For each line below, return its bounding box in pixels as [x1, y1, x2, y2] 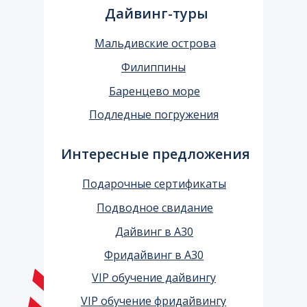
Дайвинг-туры [105, 3, 208, 23]
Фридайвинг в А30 [104, 247, 204, 262]
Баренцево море [109, 83, 200, 99]
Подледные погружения [89, 106, 219, 122]
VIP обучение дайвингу [92, 269, 216, 285]
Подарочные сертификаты [82, 175, 226, 191]
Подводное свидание [97, 199, 213, 215]
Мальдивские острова [95, 35, 216, 51]
